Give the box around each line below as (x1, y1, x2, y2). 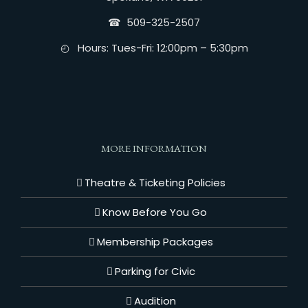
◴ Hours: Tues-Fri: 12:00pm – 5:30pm (60, 41, 248, 55)
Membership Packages (96, 234, 213, 249)
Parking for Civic (114, 264, 195, 278)
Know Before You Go (102, 205, 207, 219)
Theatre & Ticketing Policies (84, 175, 225, 190)
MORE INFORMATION (101, 142, 207, 155)
